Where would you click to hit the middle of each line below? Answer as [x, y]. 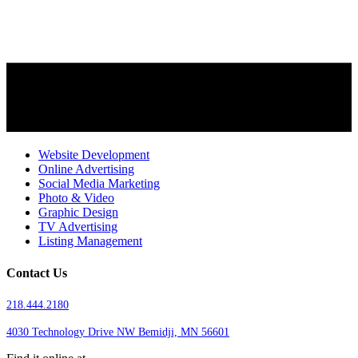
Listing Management [90, 241]
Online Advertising [86, 169]
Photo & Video [76, 198]
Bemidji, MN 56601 [184, 332]
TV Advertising [78, 227]
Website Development [94, 155]
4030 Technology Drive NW [72, 332]
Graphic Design [78, 213]
